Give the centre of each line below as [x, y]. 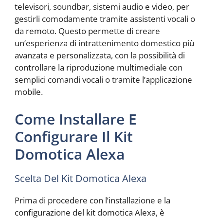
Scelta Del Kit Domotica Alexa [81, 178]
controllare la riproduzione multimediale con [99, 68]
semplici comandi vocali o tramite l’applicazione [103, 80]
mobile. [29, 92]
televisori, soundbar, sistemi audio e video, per [102, 7]
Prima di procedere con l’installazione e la [92, 200]
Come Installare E [76, 119]
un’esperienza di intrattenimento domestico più [104, 43]
